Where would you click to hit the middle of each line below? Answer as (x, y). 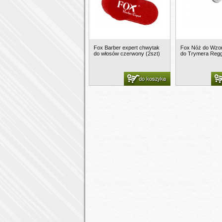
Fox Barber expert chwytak (127, 47)
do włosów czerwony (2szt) (127, 53)
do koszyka (153, 79)
